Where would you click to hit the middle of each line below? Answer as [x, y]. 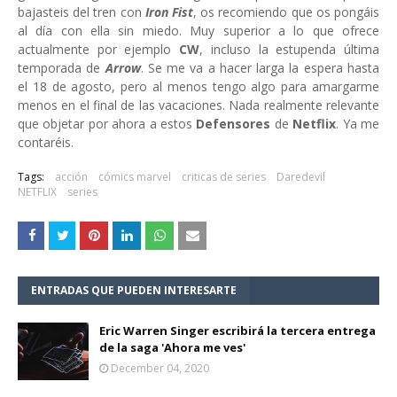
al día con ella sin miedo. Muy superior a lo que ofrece [198, 31]
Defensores [235, 124]
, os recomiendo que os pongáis [287, 12]
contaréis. [46, 143]
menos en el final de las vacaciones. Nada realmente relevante [198, 105]
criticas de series [224, 177]
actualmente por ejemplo [99, 50]
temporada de [62, 68]
